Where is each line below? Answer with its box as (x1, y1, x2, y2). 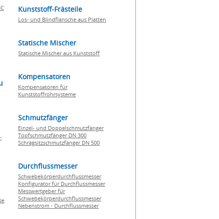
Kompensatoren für (18, 83, 67, 90)
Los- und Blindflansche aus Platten (18, 16, 106, 23)
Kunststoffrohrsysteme (18, 90, 76, 98)
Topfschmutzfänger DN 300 (18, 131, 87, 139)
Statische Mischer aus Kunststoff (18, 49, 100, 57)
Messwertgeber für (18, 187, 65, 195)
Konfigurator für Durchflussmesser (18, 180, 105, 187)
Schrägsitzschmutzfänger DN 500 (18, 139, 100, 146)
